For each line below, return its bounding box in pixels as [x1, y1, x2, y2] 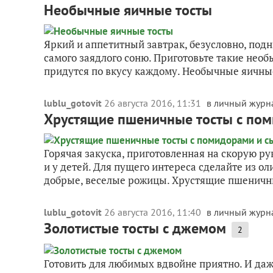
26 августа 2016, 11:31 [104, 97, 204, 109]
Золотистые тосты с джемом [44, 219, 226, 238]
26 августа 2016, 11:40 [104, 206, 204, 218]
